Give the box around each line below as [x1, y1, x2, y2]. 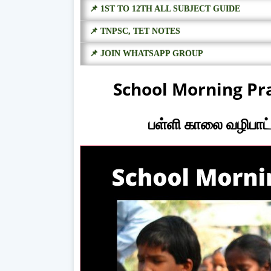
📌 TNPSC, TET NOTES [90, 26, 180, 36]
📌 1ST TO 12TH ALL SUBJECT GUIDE [90, 4, 240, 13]
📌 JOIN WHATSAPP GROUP [90, 48, 203, 58]
